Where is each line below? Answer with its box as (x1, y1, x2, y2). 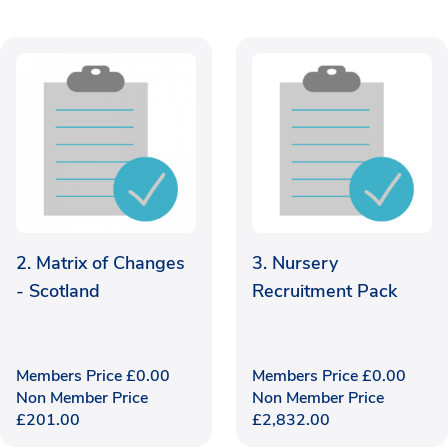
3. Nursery (252, 250, 338, 275)
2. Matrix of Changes (16, 250, 185, 275)
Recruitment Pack (252, 278, 397, 303)
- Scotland (16, 278, 100, 303)
